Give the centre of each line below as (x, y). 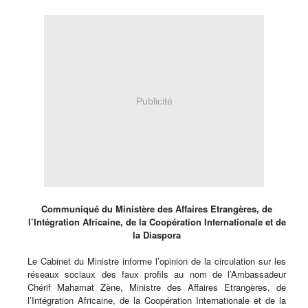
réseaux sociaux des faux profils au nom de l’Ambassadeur (157, 274)
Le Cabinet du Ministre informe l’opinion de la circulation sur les (157, 261)
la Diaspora (157, 235)
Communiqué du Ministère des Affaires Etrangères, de (157, 209)
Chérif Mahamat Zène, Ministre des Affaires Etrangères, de (157, 287)
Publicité (154, 101)
